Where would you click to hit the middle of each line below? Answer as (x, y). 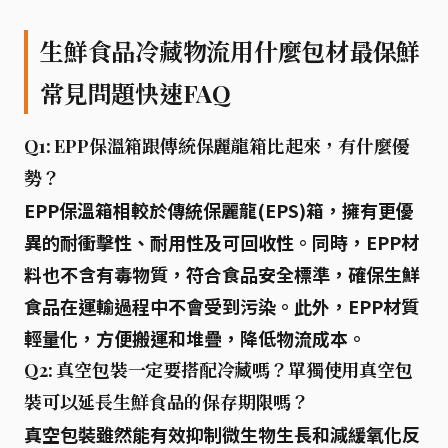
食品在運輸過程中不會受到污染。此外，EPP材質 (221, 306)
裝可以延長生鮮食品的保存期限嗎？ (167, 402)
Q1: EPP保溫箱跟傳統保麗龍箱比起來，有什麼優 (217, 146)
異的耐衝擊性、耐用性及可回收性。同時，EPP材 (221, 242)
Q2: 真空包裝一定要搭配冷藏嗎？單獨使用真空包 (218, 370)
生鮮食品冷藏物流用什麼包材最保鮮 (230, 51)
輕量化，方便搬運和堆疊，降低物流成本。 (195, 338)
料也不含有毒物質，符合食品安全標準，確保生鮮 (222, 274)
